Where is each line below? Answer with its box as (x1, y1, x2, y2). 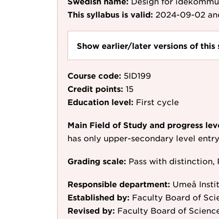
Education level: (67, 97, 133, 107)
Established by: (67, 192, 130, 202)
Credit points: (67, 84, 123, 94)
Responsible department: (67, 179, 170, 189)
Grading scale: (67, 156, 126, 166)
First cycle (136, 97, 179, 107)
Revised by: (67, 205, 115, 216)
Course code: (67, 70, 121, 81)
